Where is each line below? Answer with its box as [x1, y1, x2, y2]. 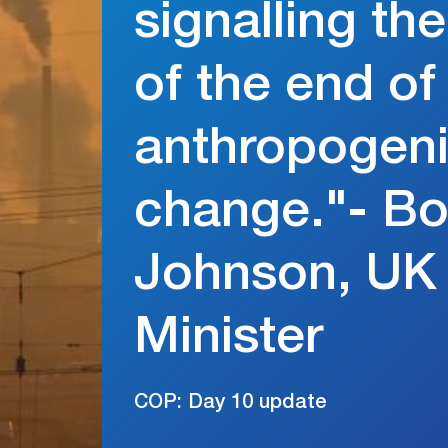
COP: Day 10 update [134, 394, 327, 414]
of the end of [134, 64, 436, 115]
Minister [134, 316, 323, 367]
